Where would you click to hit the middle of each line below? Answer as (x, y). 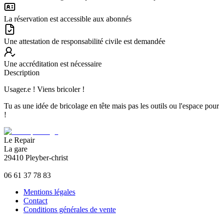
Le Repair (19, 140)
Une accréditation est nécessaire (53, 64)
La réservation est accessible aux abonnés (68, 19)
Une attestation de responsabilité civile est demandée (85, 41)
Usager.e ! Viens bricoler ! (44, 89)
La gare (16, 149)
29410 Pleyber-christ (36, 157)
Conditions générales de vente (70, 209)
